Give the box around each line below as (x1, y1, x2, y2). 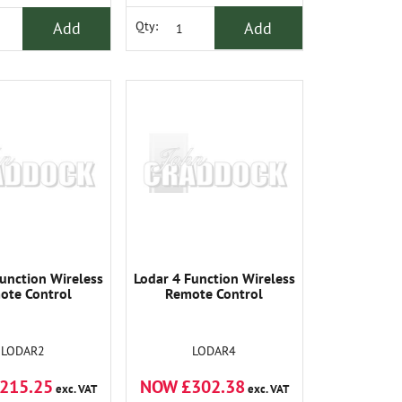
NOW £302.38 (139, 374, 245, 398)
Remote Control (165, 284, 264, 302)
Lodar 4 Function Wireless (133, 268, 295, 287)
